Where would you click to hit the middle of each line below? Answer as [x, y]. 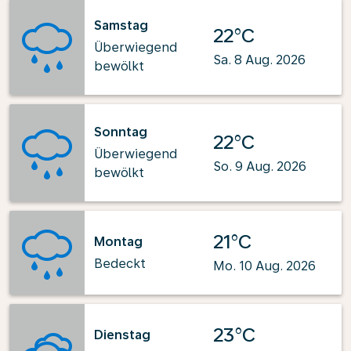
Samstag [121, 25]
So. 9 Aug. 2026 [260, 166]
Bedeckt [120, 263]
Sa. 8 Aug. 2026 [259, 60]
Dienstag [122, 335]
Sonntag [121, 132]
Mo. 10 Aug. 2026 [264, 266]
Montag [118, 241]
